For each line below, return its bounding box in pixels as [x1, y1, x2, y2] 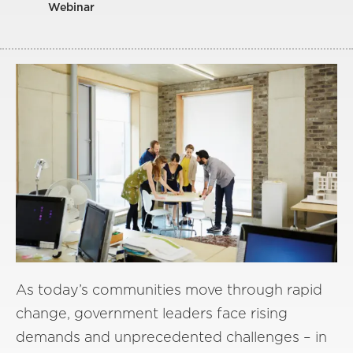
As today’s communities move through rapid [16, 281, 322, 298]
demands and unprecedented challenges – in [16, 328, 327, 345]
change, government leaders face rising [16, 304, 288, 321]
